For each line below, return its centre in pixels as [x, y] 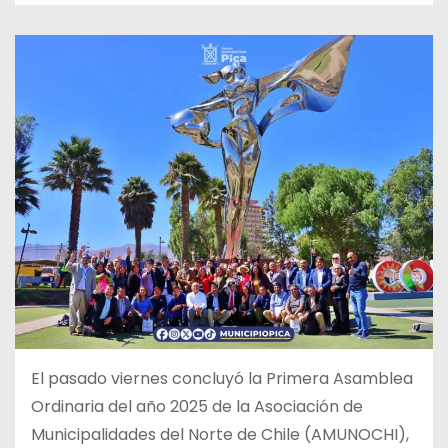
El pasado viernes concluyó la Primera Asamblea [222, 378]
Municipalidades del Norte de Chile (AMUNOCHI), [220, 434]
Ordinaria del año [100, 406]
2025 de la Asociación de [266, 406]
